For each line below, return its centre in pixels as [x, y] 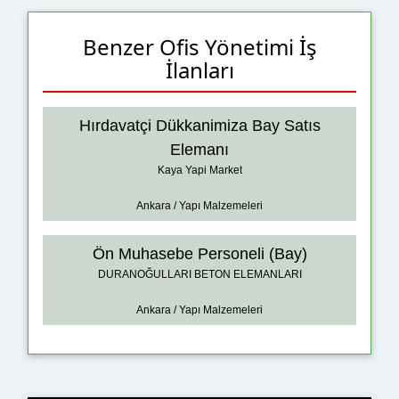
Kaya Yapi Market [199, 171]
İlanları [199, 69]
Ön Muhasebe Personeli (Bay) [199, 254]
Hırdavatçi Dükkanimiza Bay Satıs [199, 126]
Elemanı [199, 150]
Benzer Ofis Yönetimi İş [199, 46]
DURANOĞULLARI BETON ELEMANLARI [199, 275]
